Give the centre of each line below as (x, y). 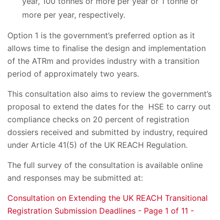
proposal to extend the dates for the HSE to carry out (109, 107)
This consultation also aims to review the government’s (110, 94)
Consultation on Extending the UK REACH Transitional (108, 198)
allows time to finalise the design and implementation (107, 48)
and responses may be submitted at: (75, 178)
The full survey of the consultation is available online (105, 165)
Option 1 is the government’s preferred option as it (101, 35)
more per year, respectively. (74, 15)
